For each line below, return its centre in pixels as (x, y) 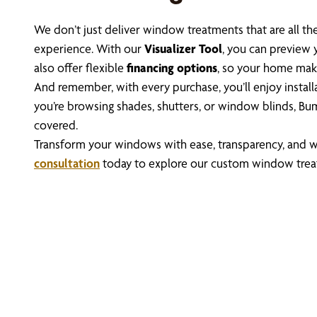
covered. (56, 125)
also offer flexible (80, 68)
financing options (172, 68)
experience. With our (89, 49)
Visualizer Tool (183, 49)
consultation (67, 163)
